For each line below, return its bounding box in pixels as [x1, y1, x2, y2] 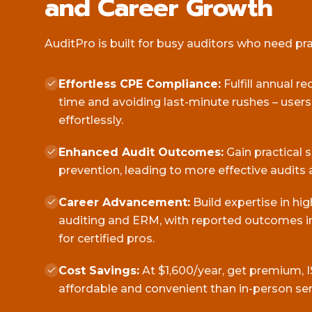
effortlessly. [58, 113, 123, 127]
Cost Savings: [58, 263, 139, 277]
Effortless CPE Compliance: [58, 77, 221, 91]
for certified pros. [58, 231, 155, 245]
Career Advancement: [58, 195, 190, 209]
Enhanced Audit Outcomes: [58, 145, 224, 159]
